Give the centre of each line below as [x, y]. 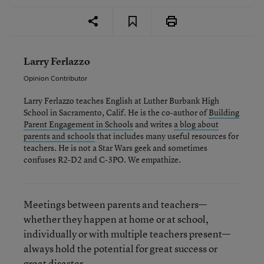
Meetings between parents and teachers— [115, 204]
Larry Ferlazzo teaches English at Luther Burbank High [121, 100]
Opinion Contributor [55, 79]
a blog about [196, 124]
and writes [154, 124]
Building [224, 112]
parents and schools [59, 136]
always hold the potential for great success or [121, 248]
